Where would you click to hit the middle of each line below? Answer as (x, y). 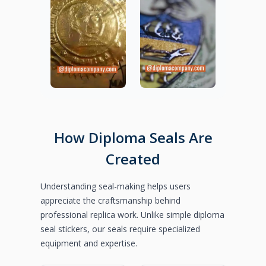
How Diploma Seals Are (133, 138)
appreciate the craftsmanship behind (110, 201)
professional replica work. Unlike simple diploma (132, 215)
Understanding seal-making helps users (115, 186)
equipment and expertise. (88, 243)
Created (133, 159)
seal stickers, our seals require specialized (120, 229)
